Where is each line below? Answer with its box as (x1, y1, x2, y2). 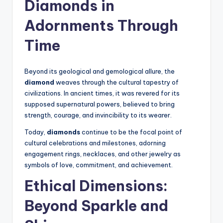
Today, (24, 128, 47, 136)
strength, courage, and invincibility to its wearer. (24, 111, 172, 119)
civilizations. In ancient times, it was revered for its (24, 89, 180, 98)
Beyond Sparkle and (24, 197, 168, 216)
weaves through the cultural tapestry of (54, 78, 179, 87)
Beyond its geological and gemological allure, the (24, 67, 175, 76)
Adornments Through (24, 16, 178, 35)
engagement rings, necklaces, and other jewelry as (24, 150, 181, 158)
